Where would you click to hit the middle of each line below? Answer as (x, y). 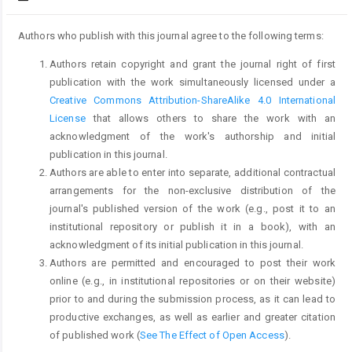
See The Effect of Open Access (212, 335)
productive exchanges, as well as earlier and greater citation (192, 317)
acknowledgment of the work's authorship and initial (192, 137)
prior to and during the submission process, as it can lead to (192, 299)
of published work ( (95, 335)
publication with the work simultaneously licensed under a (192, 82)
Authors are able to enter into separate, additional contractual (192, 173)
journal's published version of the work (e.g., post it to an (192, 209)
